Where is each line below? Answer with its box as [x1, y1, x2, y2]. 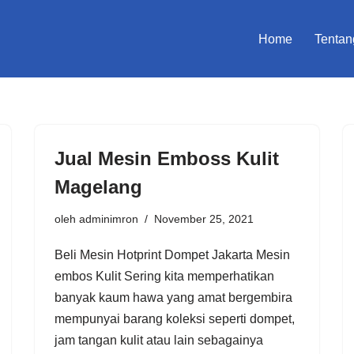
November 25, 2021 [154, 212, 254, 225]
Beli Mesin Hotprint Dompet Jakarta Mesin [55, 247, 290, 262]
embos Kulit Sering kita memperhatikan [55, 269, 274, 283]
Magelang [55, 175, 142, 198]
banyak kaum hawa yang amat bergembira [55, 290, 292, 304]
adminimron [79, 212, 138, 225]
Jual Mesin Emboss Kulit [55, 147, 279, 169]
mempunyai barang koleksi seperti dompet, [55, 311, 295, 326]
